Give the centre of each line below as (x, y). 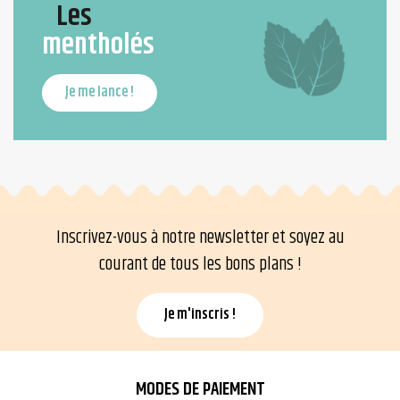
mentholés (98, 45)
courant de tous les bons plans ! (200, 264)
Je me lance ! (100, 92)
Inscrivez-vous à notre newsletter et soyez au (200, 237)
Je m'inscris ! (200, 314)
